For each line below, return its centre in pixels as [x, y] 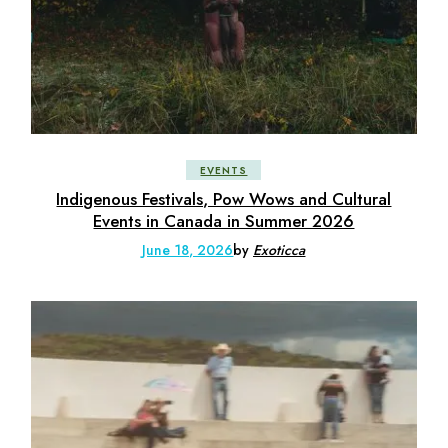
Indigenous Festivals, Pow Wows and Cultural [224, 199]
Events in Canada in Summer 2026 [224, 221]
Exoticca [279, 250]
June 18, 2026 [188, 250]
